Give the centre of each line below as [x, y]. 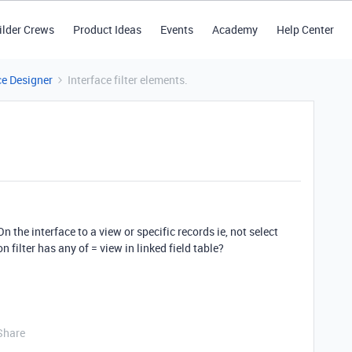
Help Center [305, 29]
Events [176, 29]
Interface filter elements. [128, 80]
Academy [235, 29]
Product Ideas [107, 29]
